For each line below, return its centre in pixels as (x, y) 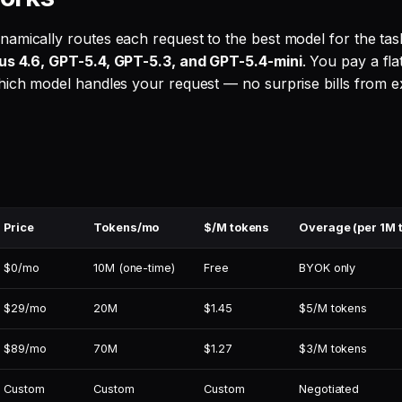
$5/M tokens (333, 308)
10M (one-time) (134, 268)
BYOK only (328, 268)
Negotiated (329, 389)
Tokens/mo (127, 227)
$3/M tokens (333, 349)
